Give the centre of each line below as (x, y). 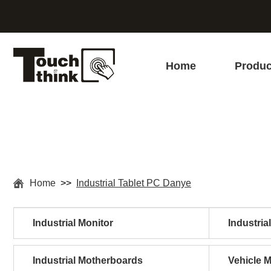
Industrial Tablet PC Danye (134, 183)
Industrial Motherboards (88, 260)
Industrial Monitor (73, 223)
